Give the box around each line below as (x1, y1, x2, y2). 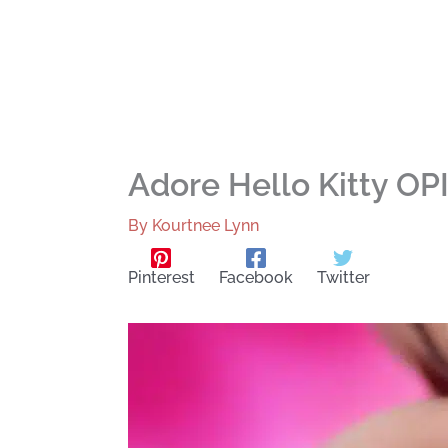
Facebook (218, 267, 293, 287)
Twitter (316, 267, 370, 287)
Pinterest (127, 267, 195, 287)
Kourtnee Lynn (151, 216, 259, 235)
